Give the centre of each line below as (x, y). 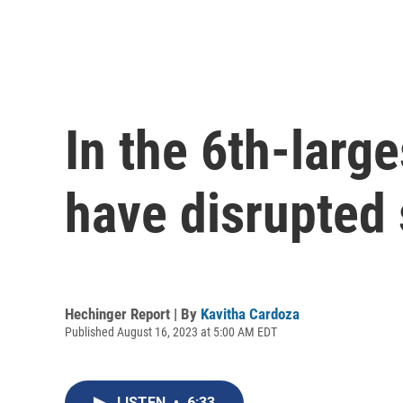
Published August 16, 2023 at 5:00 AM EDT (171, 331)
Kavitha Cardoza (250, 313)
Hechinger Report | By (133, 313)
